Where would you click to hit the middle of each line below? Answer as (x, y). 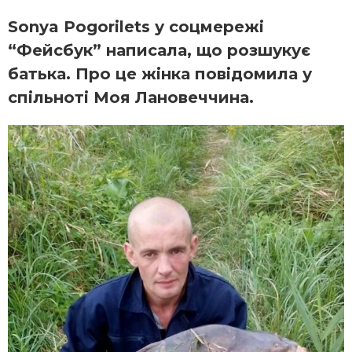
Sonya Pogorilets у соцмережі (136, 27)
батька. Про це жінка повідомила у (160, 74)
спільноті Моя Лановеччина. (131, 98)
